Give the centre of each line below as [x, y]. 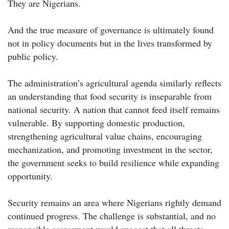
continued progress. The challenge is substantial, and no [112, 216]
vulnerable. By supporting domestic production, [96, 123]
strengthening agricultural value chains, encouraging [105, 136]
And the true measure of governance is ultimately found [111, 30]
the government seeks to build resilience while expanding [113, 163]
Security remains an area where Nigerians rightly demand [114, 203]
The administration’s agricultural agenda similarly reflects [114, 83]
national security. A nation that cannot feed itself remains [114, 110]
